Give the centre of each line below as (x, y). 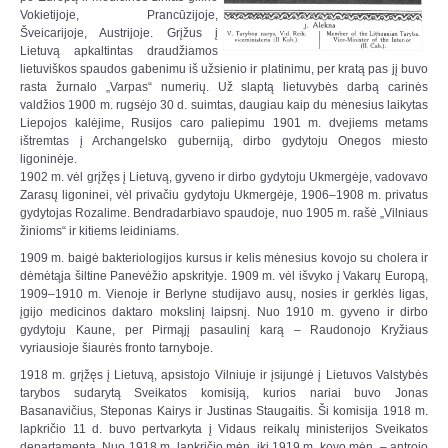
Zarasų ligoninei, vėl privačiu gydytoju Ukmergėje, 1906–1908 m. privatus (224, 194)
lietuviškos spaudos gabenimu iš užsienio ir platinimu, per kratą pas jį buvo (224, 68)
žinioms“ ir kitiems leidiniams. (99, 230)
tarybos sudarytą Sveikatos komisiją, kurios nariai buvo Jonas (224, 392)
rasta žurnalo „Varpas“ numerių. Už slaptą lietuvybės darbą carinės (224, 86)
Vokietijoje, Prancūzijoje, (119, 14)
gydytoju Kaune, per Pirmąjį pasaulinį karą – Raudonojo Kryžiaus (224, 329)
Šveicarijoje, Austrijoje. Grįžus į (119, 32)
